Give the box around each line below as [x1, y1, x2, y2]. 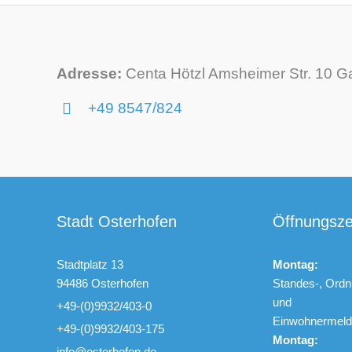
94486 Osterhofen [57, 276, 148, 290]
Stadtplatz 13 [57, 257, 123, 271]
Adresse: [57, 64, 122, 82]
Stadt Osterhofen [57, 212, 177, 230]
